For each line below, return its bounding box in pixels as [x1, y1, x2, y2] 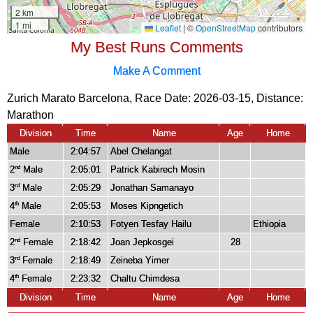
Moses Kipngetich [110, 200, 183, 211]
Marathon [7, 108, 54, 121]
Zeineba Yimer [110, 254, 169, 265]
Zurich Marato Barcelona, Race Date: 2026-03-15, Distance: [7, 92, 303, 104]
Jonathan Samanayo [110, 182, 194, 193]
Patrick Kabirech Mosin [110, 163, 205, 175]
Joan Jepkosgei [110, 236, 174, 247]
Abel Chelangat [110, 145, 172, 156]
